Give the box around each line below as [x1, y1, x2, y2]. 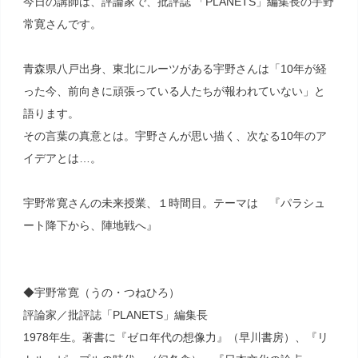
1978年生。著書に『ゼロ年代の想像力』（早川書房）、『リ [22, 330, 328, 344]
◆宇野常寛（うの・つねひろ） [22, 285, 180, 299]
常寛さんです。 [22, 17, 101, 30]
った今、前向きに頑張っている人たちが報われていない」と [22, 84, 325, 97]
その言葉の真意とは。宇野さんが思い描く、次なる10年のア [22, 129, 327, 142]
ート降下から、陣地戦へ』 [22, 218, 157, 232]
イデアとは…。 [22, 151, 101, 165]
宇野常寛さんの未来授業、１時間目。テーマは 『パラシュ [22, 196, 325, 209]
